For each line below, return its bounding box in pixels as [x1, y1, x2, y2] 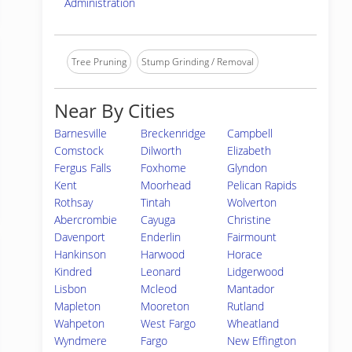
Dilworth [141, 143, 182, 158]
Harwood [141, 247, 185, 262]
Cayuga [141, 212, 176, 227]
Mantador [227, 281, 275, 296]
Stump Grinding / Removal [141, 55, 254, 68]
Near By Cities [54, 97, 174, 123]
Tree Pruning [71, 55, 126, 68]
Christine [227, 212, 272, 227]
